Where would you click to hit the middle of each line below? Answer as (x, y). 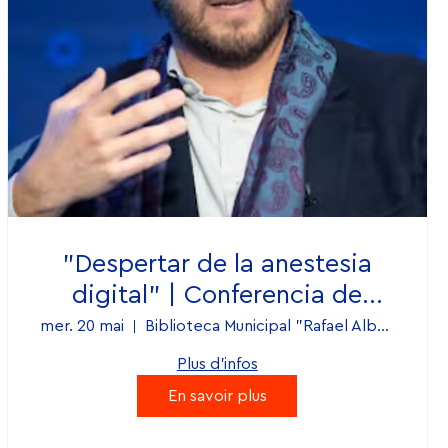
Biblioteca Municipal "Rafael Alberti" (382, 326)
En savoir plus (217, 396)
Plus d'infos (217, 364)
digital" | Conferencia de (217, 295)
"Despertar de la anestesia (217, 264)
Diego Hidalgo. (217, 326)
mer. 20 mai (81, 326)
